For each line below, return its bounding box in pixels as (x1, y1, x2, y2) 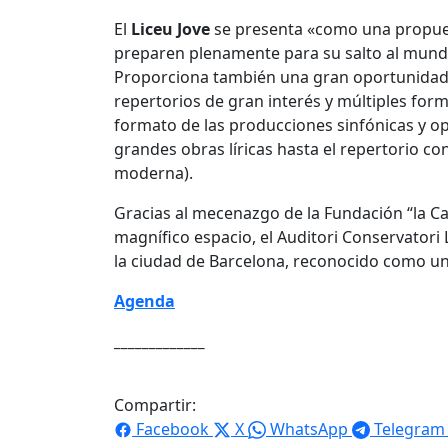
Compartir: (114, 393, 196, 416)
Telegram (374, 417, 445, 440)
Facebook (136, 417, 209, 440)
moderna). (114, 161, 193, 184)
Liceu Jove (131, 17, 210, 40)
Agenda (114, 289, 175, 312)
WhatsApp (270, 417, 348, 440)
